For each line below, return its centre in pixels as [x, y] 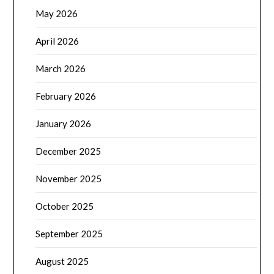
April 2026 [57, 41]
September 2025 [69, 234]
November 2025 [69, 179]
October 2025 [65, 206]
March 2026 [61, 69]
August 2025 [62, 261]
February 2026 [66, 96]
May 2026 [57, 14]
